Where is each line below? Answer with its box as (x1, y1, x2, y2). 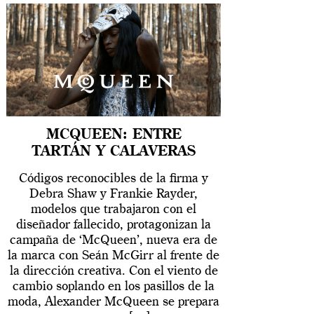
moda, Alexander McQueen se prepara (8, 295, 220, 308)
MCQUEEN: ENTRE (46, 128, 182, 142)
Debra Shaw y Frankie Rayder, (29, 187, 198, 200)
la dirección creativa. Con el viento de (9, 264, 218, 278)
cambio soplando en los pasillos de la (13, 280, 215, 293)
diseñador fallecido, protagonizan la (16, 218, 212, 231)
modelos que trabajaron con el (31, 203, 197, 216)
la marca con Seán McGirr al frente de (8, 249, 220, 262)
